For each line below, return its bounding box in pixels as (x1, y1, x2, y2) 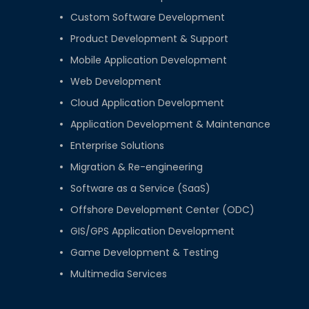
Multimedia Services (70, 267, 167, 281)
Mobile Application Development (70, 53, 227, 68)
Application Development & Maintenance (70, 117, 270, 132)
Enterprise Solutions (70, 139, 164, 153)
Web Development (70, 74, 161, 89)
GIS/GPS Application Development (70, 224, 235, 239)
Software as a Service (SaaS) (70, 181, 210, 196)
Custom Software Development (70, 10, 225, 25)
